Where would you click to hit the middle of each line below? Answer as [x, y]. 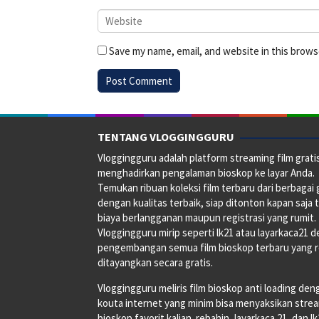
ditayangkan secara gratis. [155, 262]
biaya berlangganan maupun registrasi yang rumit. [207, 217]
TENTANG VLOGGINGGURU [166, 136]
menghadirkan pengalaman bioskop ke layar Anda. [206, 172]
